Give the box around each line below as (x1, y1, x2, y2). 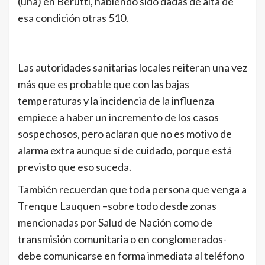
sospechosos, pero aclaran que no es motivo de (18, 127, 232, 140)
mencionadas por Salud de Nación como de (18, 215, 212, 229)
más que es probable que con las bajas (18, 77, 189, 91)
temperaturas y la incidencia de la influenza (18, 93, 214, 107)
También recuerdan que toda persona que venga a (18, 182, 247, 196)
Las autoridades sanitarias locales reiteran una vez (18, 60, 247, 74)
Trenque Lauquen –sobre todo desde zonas (18, 199, 216, 212)
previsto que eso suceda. (18, 160, 131, 173)
